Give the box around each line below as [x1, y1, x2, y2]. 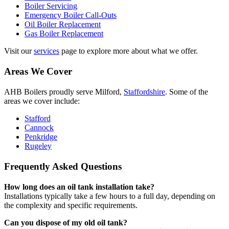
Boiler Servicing [25, 2, 77, 11]
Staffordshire [124, 87, 165, 97]
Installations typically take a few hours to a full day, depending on [4, 192, 215, 201]
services [34, 47, 59, 56]
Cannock [25, 123, 54, 132]
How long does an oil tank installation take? [4, 182, 154, 192]
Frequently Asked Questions [4, 161, 122, 172]
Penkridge [25, 132, 57, 142]
